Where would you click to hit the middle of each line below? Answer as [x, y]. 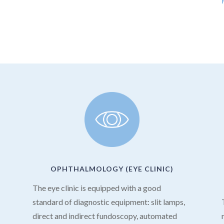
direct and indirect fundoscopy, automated [104, 216]
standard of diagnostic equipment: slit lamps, [108, 202]
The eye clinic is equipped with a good [96, 188]
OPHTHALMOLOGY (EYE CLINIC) [112, 169]
